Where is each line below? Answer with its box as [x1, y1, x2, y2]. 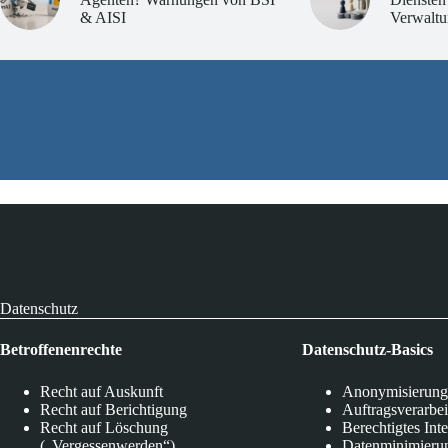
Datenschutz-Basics [302, 340, 434, 358]
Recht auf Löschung [40, 418, 168, 436]
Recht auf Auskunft [40, 382, 163, 400]
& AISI [80, 8, 126, 26]
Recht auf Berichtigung [40, 400, 187, 418]
